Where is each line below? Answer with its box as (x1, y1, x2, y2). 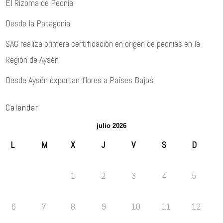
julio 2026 (97, 122, 126, 129)
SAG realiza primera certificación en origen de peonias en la (5, 38, 201, 49)
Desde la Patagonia (5, 17, 71, 29)
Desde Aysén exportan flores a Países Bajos (5, 74, 154, 86)
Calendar (5, 102, 39, 113)
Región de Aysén (5, 54, 59, 65)
